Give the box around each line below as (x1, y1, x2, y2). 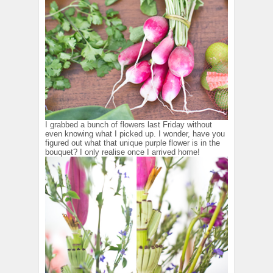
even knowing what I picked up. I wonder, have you (45, 129, 225, 139)
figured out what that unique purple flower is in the (45, 138, 220, 148)
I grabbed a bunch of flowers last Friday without (45, 120, 212, 130)
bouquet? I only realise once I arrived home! (45, 147, 200, 157)
